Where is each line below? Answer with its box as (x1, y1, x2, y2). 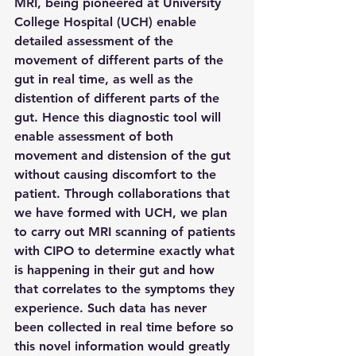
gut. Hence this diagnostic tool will (14, 110, 225, 125)
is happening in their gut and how (14, 262, 219, 277)
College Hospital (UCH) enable (14, 14, 200, 29)
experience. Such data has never (14, 300, 211, 315)
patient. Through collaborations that (14, 186, 234, 201)
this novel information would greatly (14, 339, 234, 354)
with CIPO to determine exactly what (14, 243, 238, 258)
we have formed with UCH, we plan (14, 205, 231, 220)
